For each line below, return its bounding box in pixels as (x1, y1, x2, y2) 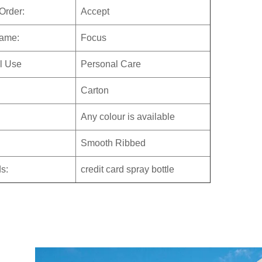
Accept (81, 6, 110, 17)
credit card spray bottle (81, 164, 175, 175)
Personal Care (81, 59, 142, 70)
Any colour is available (81, 112, 175, 122)
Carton (81, 85, 109, 96)
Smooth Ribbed (81, 138, 146, 149)
